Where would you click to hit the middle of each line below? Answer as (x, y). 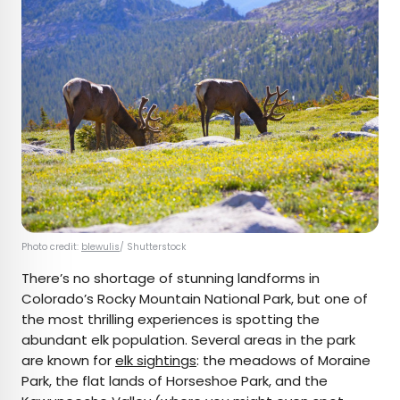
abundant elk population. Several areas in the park (188, 340)
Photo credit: (51, 247)
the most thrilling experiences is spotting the (171, 320)
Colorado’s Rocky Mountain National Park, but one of (195, 299)
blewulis (100, 247)
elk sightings (156, 361)
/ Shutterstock (153, 247)
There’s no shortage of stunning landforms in (171, 279)
